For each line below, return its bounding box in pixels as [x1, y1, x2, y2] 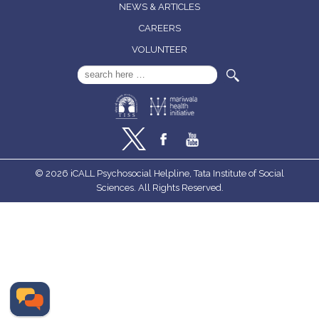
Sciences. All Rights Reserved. [95, 182, 224, 194]
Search [77, 65, 122, 80]
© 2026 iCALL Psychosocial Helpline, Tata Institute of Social [35, 168, 284, 179]
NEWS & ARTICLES [119, 1, 200, 13]
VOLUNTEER [132, 44, 187, 56]
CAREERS [138, 23, 181, 34]
